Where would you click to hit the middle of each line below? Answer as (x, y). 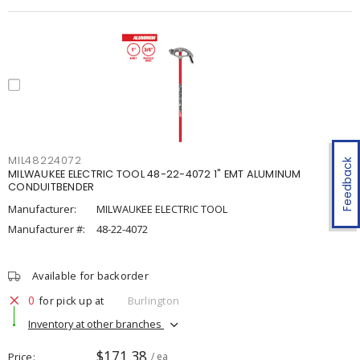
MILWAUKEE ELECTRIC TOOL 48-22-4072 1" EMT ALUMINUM (155, 174)
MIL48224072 (45, 160)
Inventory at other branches (96, 323)
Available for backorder (90, 276)
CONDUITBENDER (51, 187)
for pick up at (72, 300)
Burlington (153, 300)
